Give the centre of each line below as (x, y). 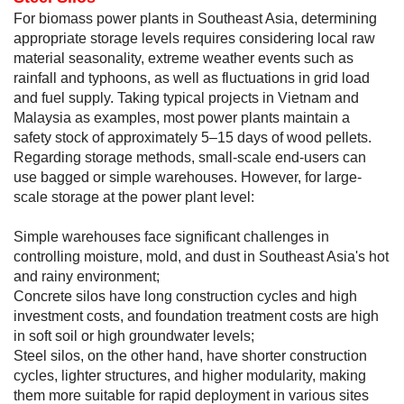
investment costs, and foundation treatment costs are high (196, 317)
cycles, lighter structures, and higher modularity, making (190, 376)
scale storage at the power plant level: (134, 197)
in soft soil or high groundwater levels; (134, 336)
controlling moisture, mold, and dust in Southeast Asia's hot (201, 257)
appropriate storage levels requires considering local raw (194, 39)
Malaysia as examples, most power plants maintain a (182, 118)
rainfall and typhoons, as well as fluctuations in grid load (192, 78)
